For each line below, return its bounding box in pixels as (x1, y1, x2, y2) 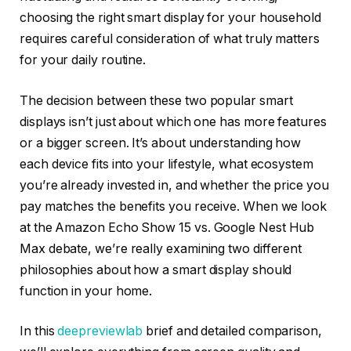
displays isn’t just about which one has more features (20, 114, 327, 129)
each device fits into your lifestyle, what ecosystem (20, 156, 313, 172)
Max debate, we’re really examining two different (20, 241, 302, 256)
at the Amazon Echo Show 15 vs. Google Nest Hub (20, 219, 315, 235)
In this (20, 324, 58, 339)
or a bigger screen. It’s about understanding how (20, 135, 302, 150)
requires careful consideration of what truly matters (20, 31, 320, 47)
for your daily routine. (20, 52, 147, 68)
